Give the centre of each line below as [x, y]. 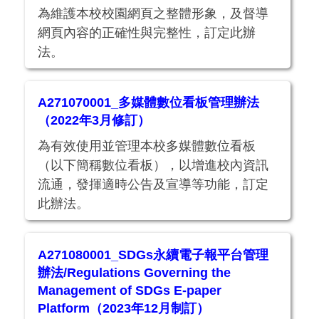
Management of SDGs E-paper [130, 290]
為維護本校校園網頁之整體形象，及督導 [153, 13]
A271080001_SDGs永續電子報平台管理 [153, 255]
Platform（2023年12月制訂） [124, 308]
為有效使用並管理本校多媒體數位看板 [147, 146]
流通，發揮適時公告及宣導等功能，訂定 [153, 185]
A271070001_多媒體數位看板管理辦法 [149, 103]
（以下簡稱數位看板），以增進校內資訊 [153, 166]
